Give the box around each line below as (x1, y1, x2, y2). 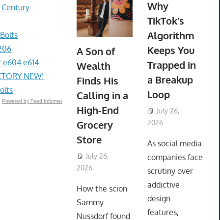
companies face (147, 152, 203, 163)
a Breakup (147, 73, 193, 86)
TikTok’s (147, 14, 184, 27)
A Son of (76, 45, 115, 58)
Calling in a (76, 89, 128, 102)
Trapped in (147, 58, 196, 72)
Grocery (76, 118, 113, 132)
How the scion (76, 183, 127, 193)
